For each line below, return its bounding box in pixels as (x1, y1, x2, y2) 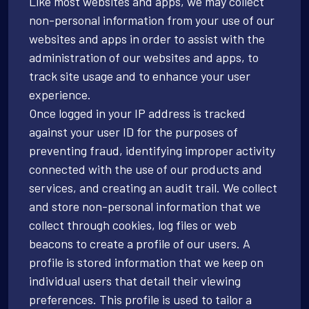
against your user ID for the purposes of (29, 123, 238, 139)
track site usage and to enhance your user (29, 68, 250, 83)
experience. (29, 86, 91, 102)
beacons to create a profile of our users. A (29, 235, 250, 251)
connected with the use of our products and (29, 161, 262, 177)
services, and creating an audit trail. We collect (29, 179, 277, 195)
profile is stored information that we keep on (29, 254, 263, 270)
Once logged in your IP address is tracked (29, 105, 246, 121)
